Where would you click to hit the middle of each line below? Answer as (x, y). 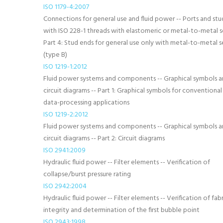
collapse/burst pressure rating (87, 174)
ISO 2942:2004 (65, 186)
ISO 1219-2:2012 (66, 115)
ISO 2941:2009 (64, 151)
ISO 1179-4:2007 (66, 7)
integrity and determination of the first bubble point (121, 210)
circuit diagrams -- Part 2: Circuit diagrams (104, 139)
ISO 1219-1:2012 (65, 67)
